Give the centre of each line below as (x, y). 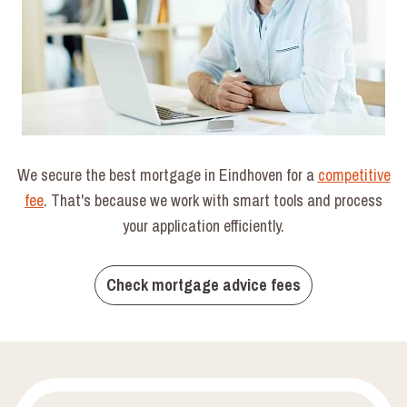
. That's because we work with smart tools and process (213, 201)
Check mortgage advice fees (203, 284)
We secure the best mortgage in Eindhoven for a (167, 175)
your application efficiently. (203, 226)
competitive (354, 175)
